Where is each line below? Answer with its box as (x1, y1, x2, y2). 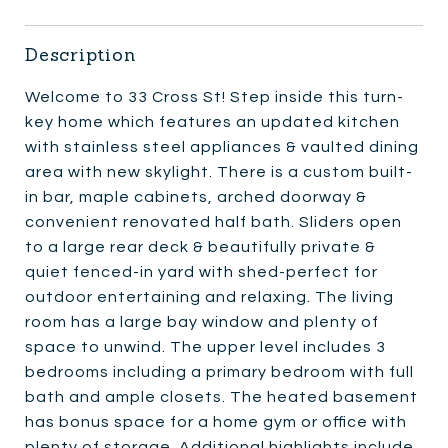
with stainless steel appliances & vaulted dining (25, 138, 419, 155)
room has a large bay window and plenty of (25, 313, 379, 330)
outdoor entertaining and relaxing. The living (25, 288, 394, 305)
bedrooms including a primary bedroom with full (25, 363, 414, 380)
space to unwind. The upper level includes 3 (25, 338, 386, 355)
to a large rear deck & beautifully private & (25, 238, 376, 255)
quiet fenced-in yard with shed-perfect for (25, 263, 378, 280)
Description (25, 42, 136, 66)
